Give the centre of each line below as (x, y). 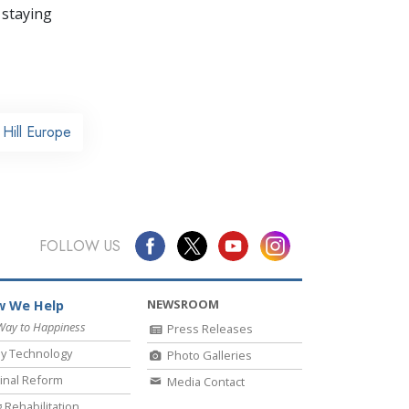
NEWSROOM (183, 304)
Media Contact (204, 382)
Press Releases (209, 329)
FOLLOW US (79, 246)
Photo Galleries (208, 356)
